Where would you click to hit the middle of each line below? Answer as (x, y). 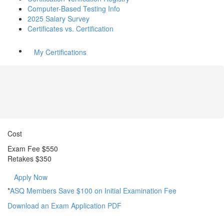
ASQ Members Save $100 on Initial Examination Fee (93, 190)
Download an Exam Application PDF (64, 205)
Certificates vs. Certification (70, 28)
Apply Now (31, 177)
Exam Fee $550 (33, 148)
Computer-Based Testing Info (74, 8)
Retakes (20, 158)
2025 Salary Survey (58, 18)
